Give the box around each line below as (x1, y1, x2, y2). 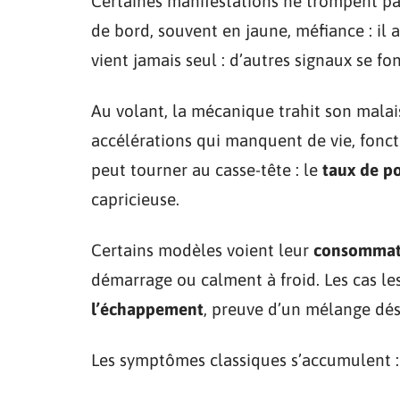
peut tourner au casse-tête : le (91, 159, 322, 179)
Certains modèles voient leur (91, 239, 313, 260)
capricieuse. (91, 188, 179, 209)
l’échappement (91, 298, 204, 319)
